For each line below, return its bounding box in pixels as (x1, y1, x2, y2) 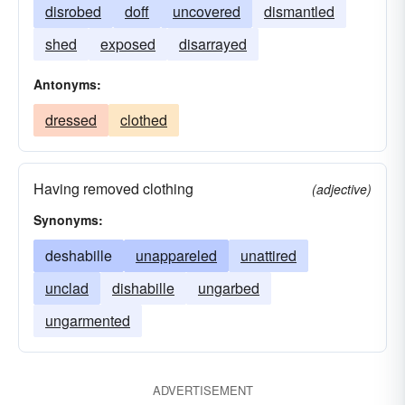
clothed (120, 109, 167, 130)
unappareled (136, 245, 217, 266)
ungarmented (45, 310, 130, 331)
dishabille (112, 278, 174, 298)
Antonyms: (33, 75, 101, 93)
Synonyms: (33, 211, 103, 229)
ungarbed (198, 278, 259, 298)
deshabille (45, 245, 112, 266)
